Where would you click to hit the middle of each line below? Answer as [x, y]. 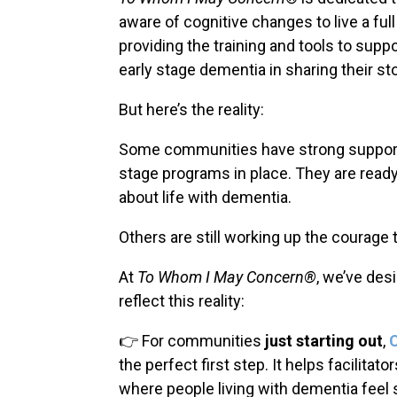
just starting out [324, 340]
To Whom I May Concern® [227, 276]
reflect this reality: [182, 300]
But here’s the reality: [192, 109]
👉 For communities [192, 340]
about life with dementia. [206, 197]
